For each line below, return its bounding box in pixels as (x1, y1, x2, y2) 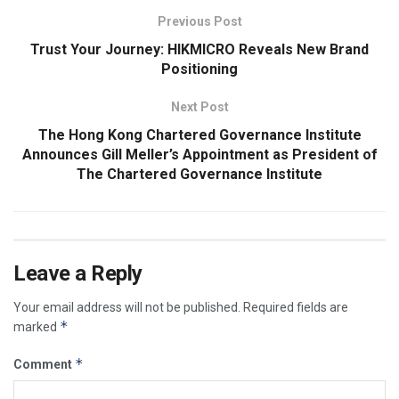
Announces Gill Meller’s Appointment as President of (21, 145, 378, 163)
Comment (13, 356, 75, 371)
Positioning (161, 60, 238, 77)
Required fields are (243, 299, 348, 314)
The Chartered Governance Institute (77, 165, 322, 183)
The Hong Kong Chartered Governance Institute (37, 126, 362, 143)
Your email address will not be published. (13, 299, 240, 314)
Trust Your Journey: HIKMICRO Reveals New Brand (30, 40, 369, 58)
